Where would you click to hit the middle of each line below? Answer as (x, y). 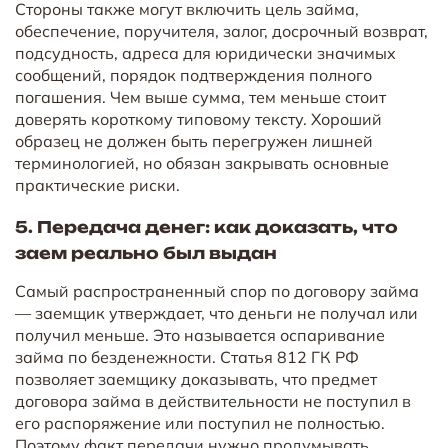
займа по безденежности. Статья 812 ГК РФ (187, 356)
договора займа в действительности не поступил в (213, 400)
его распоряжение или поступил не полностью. (200, 422)
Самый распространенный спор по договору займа (217, 290)
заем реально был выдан (146, 252)
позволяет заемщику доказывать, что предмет (196, 378)
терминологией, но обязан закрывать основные (202, 162)
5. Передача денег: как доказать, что (206, 226)
